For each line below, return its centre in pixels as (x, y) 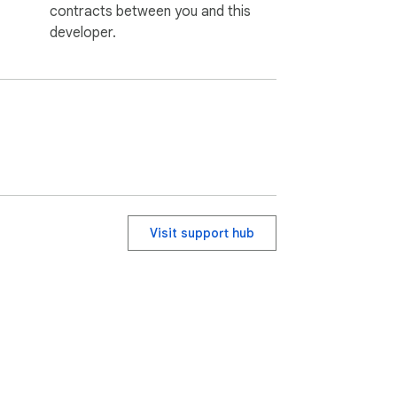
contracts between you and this (150, 11)
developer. (83, 32)
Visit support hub (202, 233)
